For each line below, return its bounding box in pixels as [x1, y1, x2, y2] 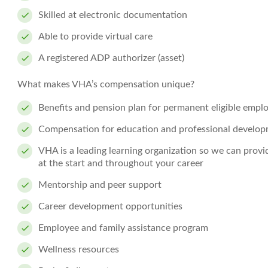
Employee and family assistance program [38, 223, 208, 233]
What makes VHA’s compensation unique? [17, 80, 194, 89]
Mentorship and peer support [38, 180, 162, 190]
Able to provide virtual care [38, 32, 153, 41]
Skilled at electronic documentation [38, 10, 187, 20]
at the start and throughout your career [38, 159, 203, 168]
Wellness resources [38, 245, 119, 254]
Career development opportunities [38, 202, 182, 211]
